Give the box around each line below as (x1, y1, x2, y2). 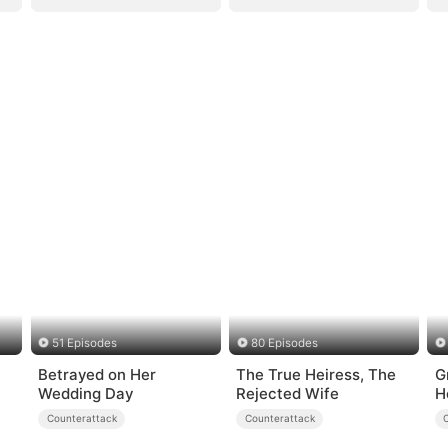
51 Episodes (52, 336, 118, 351)
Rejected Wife (236, 383, 340, 403)
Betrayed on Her (38, 364, 157, 384)
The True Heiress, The (236, 364, 397, 384)
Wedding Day (38, 383, 134, 403)
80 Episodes (250, 336, 318, 351)
